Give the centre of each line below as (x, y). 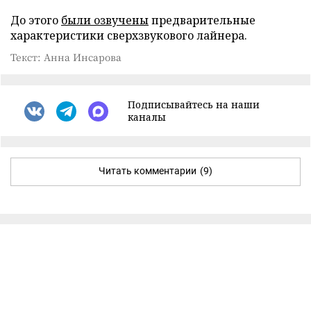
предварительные (202, 20)
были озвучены (105, 20)
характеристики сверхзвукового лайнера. (129, 35)
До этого (36, 20)
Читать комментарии (148, 171)
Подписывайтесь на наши (194, 104)
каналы (147, 117)
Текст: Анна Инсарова (66, 57)
